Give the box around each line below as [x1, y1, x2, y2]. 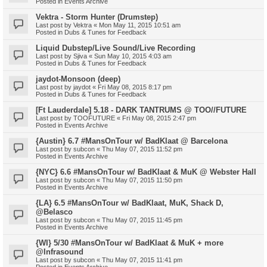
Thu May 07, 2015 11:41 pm [102, 256, 182, 263]
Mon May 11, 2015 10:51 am [99, 21, 181, 29]
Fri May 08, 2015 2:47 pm [122, 114, 196, 122]
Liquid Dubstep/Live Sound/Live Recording [36, 43, 195, 52]
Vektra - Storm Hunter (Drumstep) [36, 12, 158, 21]
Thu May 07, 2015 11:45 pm [102, 216, 182, 223]
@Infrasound [36, 247, 83, 256]
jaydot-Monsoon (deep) [36, 74, 120, 83]
